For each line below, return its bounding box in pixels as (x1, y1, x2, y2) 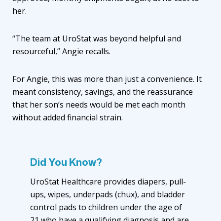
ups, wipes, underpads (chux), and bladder (30, 188, 185, 200)
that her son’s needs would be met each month (12, 99, 185, 110)
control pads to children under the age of (30, 201, 182, 213)
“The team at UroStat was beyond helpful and (12, 33, 181, 44)
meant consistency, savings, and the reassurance (12, 86, 193, 97)
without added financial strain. (12, 111, 125, 123)
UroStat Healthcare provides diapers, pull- (30, 176, 186, 187)
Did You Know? (30, 154, 102, 169)
